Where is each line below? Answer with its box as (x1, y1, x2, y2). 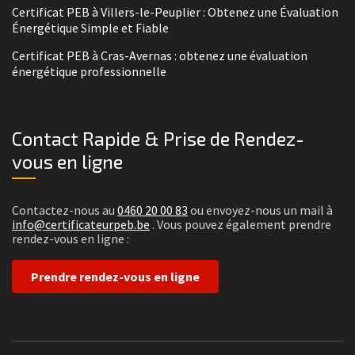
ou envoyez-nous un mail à (188, 202, 333, 219)
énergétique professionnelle (12, 63, 166, 80)
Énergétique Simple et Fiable (12, 20, 169, 36)
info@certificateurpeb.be (12, 216, 150, 233)
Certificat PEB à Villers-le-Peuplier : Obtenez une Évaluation (12, 4, 338, 21)
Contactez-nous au (12, 202, 117, 219)
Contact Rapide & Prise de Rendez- (12, 127, 304, 151)
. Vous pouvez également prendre (150, 216, 331, 233)
